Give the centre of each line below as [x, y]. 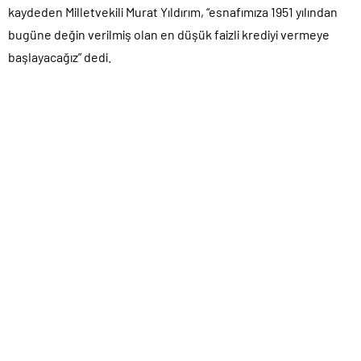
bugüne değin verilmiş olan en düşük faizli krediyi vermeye [169, 34]
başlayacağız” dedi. [60, 56]
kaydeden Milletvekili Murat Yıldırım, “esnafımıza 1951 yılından [173, 11]
